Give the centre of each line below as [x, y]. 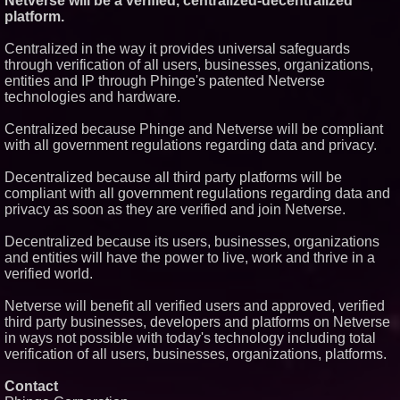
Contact [31, 386]
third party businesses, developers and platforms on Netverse [197, 322]
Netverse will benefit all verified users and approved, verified [195, 306]
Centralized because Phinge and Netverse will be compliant [194, 129]
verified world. [49, 274]
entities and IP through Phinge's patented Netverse [165, 81]
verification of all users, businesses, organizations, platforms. [196, 354]
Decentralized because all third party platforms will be [173, 177]
